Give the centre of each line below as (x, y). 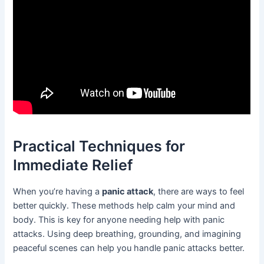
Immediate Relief (73, 165)
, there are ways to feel (199, 192)
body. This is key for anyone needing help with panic (119, 220)
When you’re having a (58, 192)
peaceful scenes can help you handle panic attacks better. (129, 248)
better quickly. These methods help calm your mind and (124, 206)
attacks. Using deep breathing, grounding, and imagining (127, 234)
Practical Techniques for (99, 146)
